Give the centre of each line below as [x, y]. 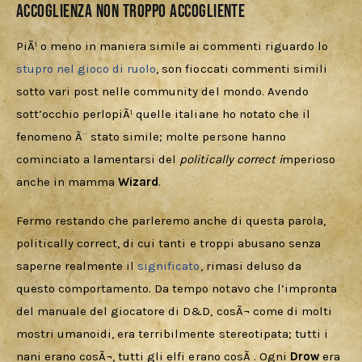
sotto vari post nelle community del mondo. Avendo [164, 92]
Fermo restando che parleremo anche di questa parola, [173, 220]
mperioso [310, 160]
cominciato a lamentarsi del [98, 160]
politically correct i [231, 160]
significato [169, 265]
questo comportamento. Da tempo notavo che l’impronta [178, 288]
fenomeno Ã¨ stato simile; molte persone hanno [153, 137]
